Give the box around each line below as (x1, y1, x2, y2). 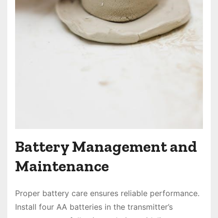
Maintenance (15, 157, 109, 176)
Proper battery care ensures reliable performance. (15, 188, 200, 199)
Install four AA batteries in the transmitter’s (15, 202, 173, 212)
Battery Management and (15, 137, 197, 156)
